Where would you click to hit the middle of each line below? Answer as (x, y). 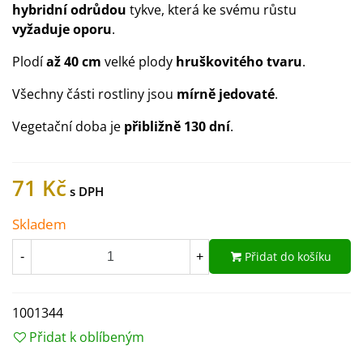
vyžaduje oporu (62, 29)
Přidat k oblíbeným (87, 337)
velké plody (139, 62)
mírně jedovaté (226, 94)
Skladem (39, 224)
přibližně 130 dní (177, 126)
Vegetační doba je (68, 126)
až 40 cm (74, 62)
